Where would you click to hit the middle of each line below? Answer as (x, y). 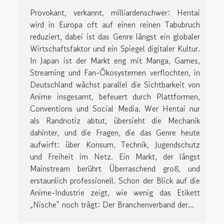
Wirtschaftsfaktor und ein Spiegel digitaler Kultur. (115, 48)
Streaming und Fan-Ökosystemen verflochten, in (115, 72)
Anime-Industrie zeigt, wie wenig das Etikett (115, 192)
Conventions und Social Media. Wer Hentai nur (115, 108)
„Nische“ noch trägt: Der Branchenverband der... (112, 204)
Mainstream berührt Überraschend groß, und (115, 168)
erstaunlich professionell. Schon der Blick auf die (115, 180)
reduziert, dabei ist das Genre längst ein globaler (115, 36)
